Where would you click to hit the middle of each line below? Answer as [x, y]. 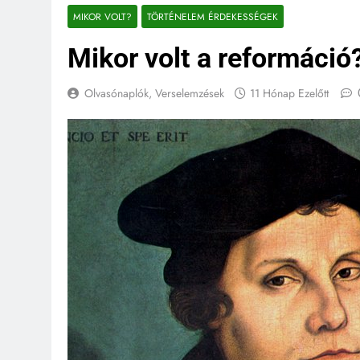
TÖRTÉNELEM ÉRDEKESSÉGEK [213, 16]
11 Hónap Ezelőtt [289, 93]
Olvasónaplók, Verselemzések [154, 93]
